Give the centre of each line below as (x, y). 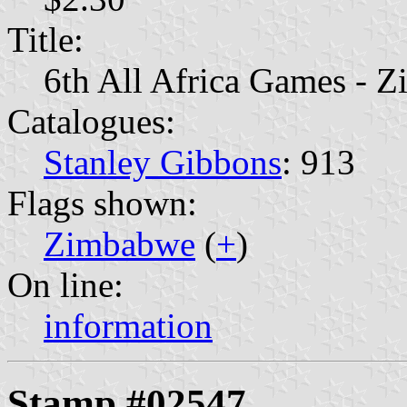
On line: (65, 284)
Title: (45, 39)
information (128, 325)
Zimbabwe (119, 243)
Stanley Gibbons (163, 162)
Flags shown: (102, 203)
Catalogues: (91, 121)
